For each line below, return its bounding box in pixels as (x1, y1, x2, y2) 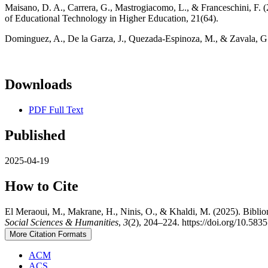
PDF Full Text (29, 105, 83, 115)
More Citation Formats (10, 229, 87, 239)
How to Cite (5, 178, 78, 194)
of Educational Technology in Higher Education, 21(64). (5, 13, 218, 24)
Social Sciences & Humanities (5, 217, 118, 227)
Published (5, 127, 65, 144)
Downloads (5, 77, 72, 93)
